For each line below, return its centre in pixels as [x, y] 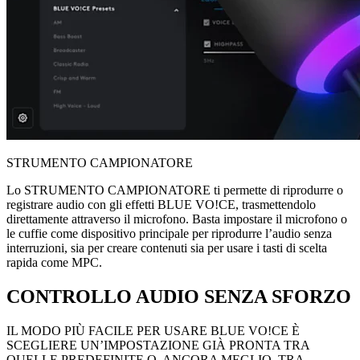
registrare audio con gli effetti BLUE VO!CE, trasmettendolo [161, 204]
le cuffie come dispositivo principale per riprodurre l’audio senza [169, 233]
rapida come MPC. [54, 262]
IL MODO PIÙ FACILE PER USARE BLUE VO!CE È [153, 330]
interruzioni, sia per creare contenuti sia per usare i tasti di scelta [167, 247]
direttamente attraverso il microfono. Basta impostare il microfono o [177, 219]
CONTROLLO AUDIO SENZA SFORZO [179, 296]
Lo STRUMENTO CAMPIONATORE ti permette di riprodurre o [175, 190]
